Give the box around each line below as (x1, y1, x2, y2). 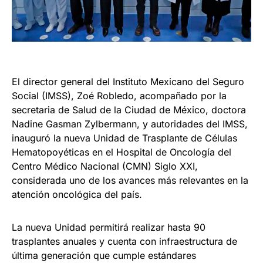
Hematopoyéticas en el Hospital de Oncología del (12, 146, 231, 159)
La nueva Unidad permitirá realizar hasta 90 (12, 221, 205, 234)
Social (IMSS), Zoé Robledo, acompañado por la (12, 90, 227, 102)
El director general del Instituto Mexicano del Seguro (12, 76, 244, 88)
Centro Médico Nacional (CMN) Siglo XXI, (12, 160, 198, 173)
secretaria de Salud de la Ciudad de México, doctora (12, 104, 246, 116)
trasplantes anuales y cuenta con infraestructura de (12, 235, 237, 248)
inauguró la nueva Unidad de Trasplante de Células (12, 132, 237, 144)
